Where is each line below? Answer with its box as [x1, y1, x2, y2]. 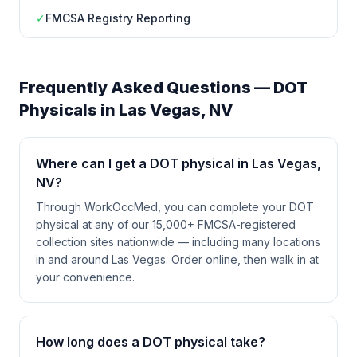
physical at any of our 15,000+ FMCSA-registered [36, 218, 296, 231]
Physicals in [19, 100, 119, 120]
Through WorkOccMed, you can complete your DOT [36, 200, 314, 214]
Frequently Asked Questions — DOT [19, 78, 308, 97]
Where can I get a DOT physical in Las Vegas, [36, 155, 321, 171]
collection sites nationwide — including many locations [36, 235, 320, 249]
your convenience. [36, 270, 135, 284]
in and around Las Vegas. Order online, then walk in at [36, 253, 319, 266]
